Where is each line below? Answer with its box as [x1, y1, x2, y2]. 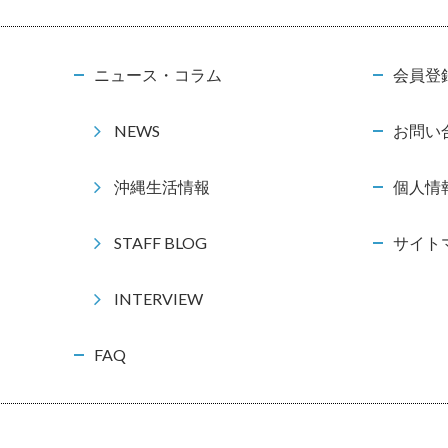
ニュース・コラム [93, 65, 222, 85]
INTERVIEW [113, 289, 203, 309]
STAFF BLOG [113, 233, 207, 253]
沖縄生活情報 [113, 177, 210, 197]
